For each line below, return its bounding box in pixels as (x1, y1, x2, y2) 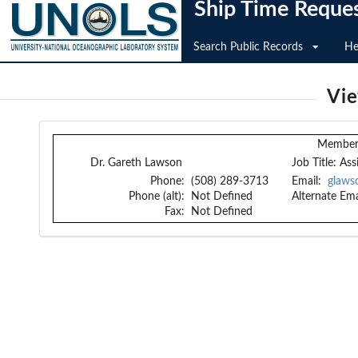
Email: (292, 176, 321, 187)
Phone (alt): (129, 191, 188, 202)
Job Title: (292, 157, 336, 169)
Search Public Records (193, 42, 303, 53)
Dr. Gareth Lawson (90, 157, 182, 169)
